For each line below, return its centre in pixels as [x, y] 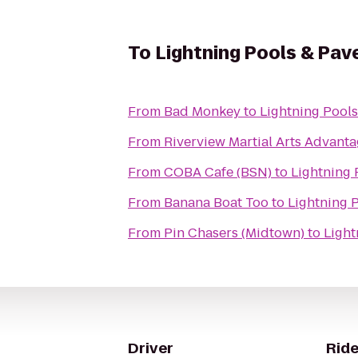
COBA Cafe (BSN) [218, 172]
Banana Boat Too [216, 203]
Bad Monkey [202, 111]
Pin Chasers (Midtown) [234, 233]
